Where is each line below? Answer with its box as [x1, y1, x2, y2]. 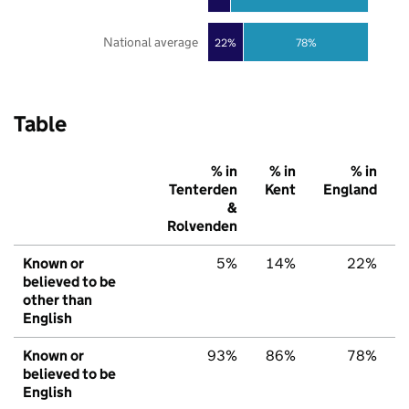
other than [23, 291, 92, 309]
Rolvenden [167, 217, 237, 236]
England [323, 181, 377, 199]
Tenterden [169, 181, 237, 199]
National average [102, 34, 198, 51]
